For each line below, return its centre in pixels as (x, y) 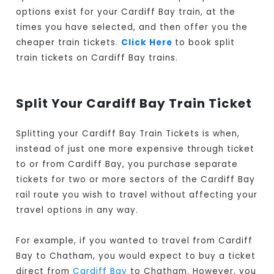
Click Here (148, 43)
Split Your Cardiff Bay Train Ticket (134, 104)
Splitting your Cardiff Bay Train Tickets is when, (128, 134)
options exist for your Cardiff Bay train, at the (126, 12)
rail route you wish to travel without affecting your (137, 195)
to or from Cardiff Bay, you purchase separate (127, 165)
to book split (205, 43)
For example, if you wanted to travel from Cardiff (135, 241)
